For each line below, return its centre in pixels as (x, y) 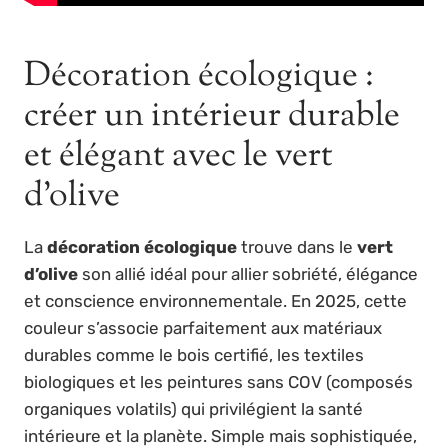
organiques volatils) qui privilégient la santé (193, 409)
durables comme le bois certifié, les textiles (194, 355)
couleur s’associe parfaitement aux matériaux (203, 328)
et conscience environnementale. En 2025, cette (215, 301)
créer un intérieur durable (212, 117)
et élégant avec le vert (178, 157)
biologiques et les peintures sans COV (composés (218, 382)
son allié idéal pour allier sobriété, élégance (248, 274)
